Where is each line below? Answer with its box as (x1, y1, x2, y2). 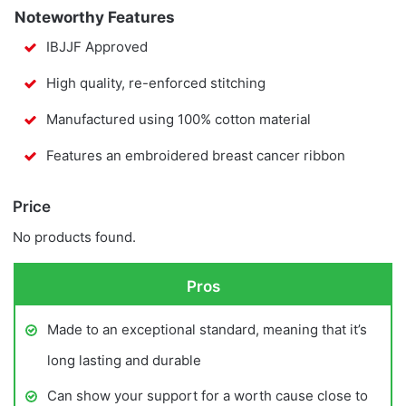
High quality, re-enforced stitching (46, 74, 266, 92)
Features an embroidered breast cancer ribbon (46, 147, 345, 165)
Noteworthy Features (14, 7, 175, 26)
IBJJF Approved (46, 38, 148, 56)
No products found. (13, 227, 136, 246)
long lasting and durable (47, 352, 201, 370)
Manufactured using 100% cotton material (46, 111, 311, 129)
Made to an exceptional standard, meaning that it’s (47, 321, 367, 339)
